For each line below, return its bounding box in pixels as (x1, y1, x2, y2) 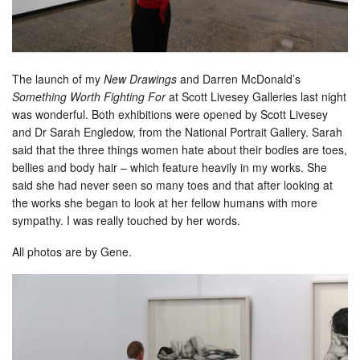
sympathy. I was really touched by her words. (12, 212, 240, 229)
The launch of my (12, 71, 104, 88)
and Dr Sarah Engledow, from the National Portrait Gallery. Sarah (12, 124, 342, 141)
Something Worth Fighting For (12, 88, 166, 105)
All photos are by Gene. (12, 243, 132, 260)
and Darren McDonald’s (177, 71, 301, 88)
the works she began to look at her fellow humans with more (12, 194, 317, 211)
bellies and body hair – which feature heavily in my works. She (12, 159, 327, 176)
